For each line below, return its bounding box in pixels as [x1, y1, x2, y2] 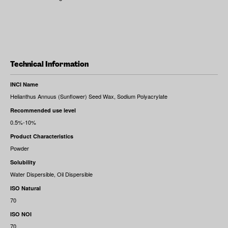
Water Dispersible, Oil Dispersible [10, 170, 93, 178]
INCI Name [10, 80, 38, 88]
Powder [10, 144, 29, 152]
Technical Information [10, 60, 89, 69]
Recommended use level [10, 106, 76, 114]
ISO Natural [10, 184, 41, 192]
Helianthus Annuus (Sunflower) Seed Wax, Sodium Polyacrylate [10, 92, 167, 100]
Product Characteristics [10, 132, 73, 140]
